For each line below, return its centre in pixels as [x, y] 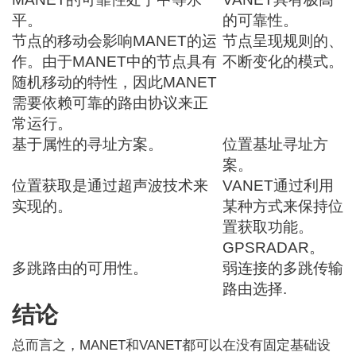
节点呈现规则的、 [283, 41]
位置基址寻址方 [276, 145]
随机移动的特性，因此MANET [115, 83]
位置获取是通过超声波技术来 [110, 186]
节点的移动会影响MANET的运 [115, 41]
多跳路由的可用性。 [80, 269]
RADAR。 [290, 248]
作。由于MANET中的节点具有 [115, 62]
